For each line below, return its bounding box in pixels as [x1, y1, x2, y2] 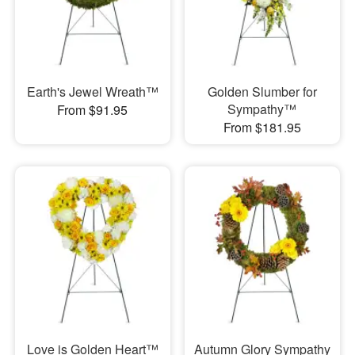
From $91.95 [57, 100, 128, 119]
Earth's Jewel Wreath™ [26, 82, 158, 101]
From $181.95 [223, 117, 301, 136]
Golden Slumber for [207, 82, 317, 101]
